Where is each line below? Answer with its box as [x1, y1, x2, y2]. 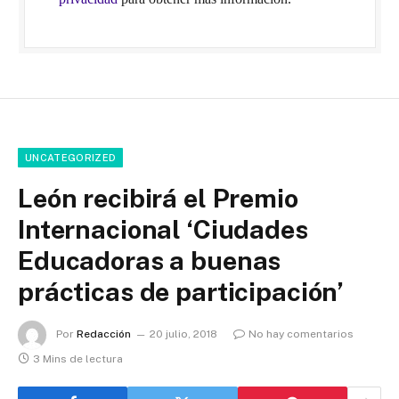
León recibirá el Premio [18, 182, 298, 214]
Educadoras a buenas [18, 244, 281, 276]
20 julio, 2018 [150, 328, 217, 341]
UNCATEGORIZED [25, 151, 117, 163]
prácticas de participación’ [18, 275, 345, 307]
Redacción [77, 328, 131, 341]
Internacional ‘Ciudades [18, 213, 308, 245]
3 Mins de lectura [33, 352, 123, 365]
